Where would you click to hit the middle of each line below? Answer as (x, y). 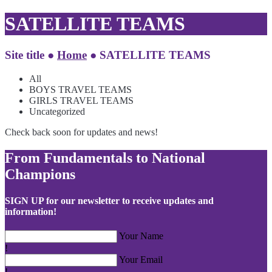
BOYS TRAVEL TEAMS (80, 89)
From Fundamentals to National (105, 158)
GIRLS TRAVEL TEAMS (81, 100)
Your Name (141, 236)
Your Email (141, 260)
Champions (40, 174)
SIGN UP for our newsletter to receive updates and (109, 200)
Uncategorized (57, 111)
